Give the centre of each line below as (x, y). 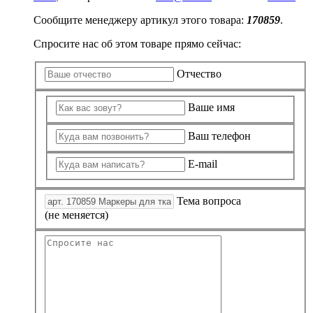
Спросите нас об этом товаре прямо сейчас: (137, 44)
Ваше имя (211, 108)
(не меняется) (77, 215)
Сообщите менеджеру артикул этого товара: (140, 20)
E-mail (203, 164)
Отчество (199, 74)
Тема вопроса (209, 201)
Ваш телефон (219, 136)
